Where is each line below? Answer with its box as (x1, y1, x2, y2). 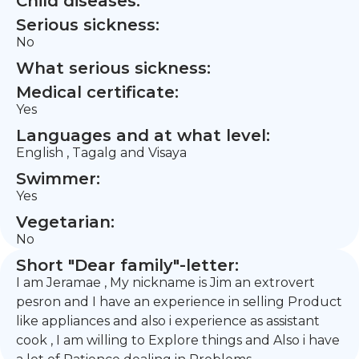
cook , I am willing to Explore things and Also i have (16, 333, 340, 348)
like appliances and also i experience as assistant (16, 313, 320, 329)
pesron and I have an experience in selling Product (16, 294, 342, 309)
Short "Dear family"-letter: (16, 256, 239, 275)
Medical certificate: (16, 83, 179, 102)
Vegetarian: (16, 212, 115, 232)
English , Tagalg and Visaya (16, 145, 187, 160)
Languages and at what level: (16, 126, 270, 145)
